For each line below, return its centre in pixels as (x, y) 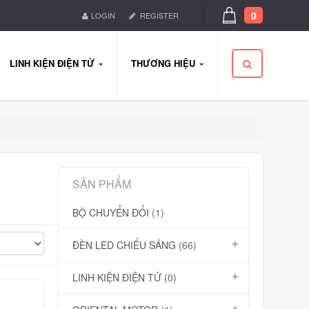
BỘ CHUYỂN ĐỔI (110, 212)
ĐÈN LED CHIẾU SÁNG (124, 245)
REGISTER (159, 15)
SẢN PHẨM (101, 184)
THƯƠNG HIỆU (163, 63)
